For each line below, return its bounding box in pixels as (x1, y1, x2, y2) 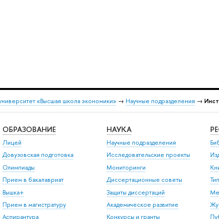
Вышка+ (2, 188, 24, 197)
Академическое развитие (106, 200, 178, 209)
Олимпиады (2, 163, 35, 172)
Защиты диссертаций (106, 188, 165, 197)
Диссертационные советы (106, 175, 182, 184)
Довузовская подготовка (2, 151, 73, 159)
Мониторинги (106, 163, 146, 172)
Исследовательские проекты (106, 151, 190, 159)
